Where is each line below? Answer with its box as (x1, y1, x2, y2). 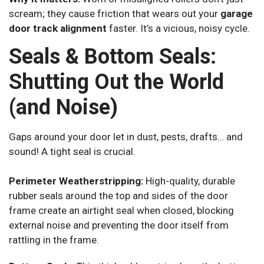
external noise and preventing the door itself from (9, 219, 229, 231)
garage (220, 7, 253, 19)
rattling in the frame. (9, 233, 99, 246)
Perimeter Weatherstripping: (9, 174, 143, 187)
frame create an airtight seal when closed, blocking (9, 204, 234, 216)
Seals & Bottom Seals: (9, 44, 216, 70)
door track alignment (9, 22, 107, 34)
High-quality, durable (143, 174, 235, 187)
